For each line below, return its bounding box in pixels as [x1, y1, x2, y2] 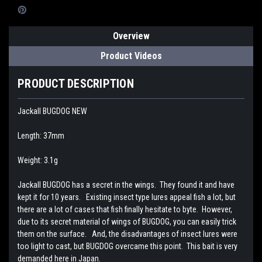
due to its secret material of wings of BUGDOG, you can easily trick [18, 217, 236, 227]
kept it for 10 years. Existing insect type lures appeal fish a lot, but [18, 192, 236, 202]
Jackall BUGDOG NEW [18, 106, 87, 116]
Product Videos [100, 50, 162, 62]
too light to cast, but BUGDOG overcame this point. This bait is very [18, 242, 237, 251]
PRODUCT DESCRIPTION [18, 77, 134, 91]
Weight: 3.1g [18, 156, 60, 166]
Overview [112, 30, 150, 42]
